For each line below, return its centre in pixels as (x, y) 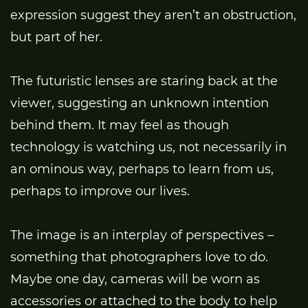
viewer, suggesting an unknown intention (140, 103)
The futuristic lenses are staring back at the (144, 81)
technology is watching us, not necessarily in (148, 147)
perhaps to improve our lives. (100, 191)
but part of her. (56, 37)
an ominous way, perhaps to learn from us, (142, 169)
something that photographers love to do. (139, 257)
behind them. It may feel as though (120, 125)
